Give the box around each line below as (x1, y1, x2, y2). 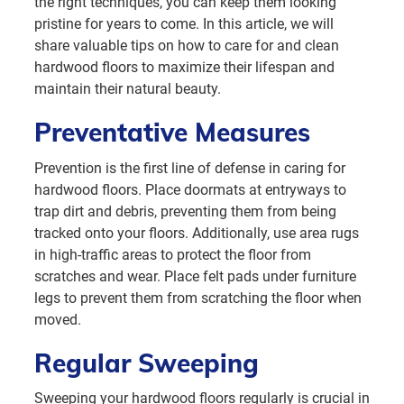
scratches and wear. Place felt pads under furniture (34, 267, 356, 285)
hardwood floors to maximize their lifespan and (34, 59, 335, 77)
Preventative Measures (34, 116, 310, 149)
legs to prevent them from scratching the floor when (34, 289, 362, 307)
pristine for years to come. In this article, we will (34, 15, 334, 33)
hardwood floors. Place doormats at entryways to (34, 180, 346, 198)
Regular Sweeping (34, 346, 259, 379)
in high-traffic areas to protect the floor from (34, 245, 311, 263)
